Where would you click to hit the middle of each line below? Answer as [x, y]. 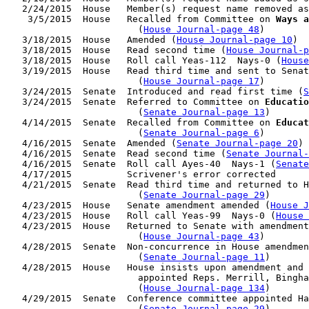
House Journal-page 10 [235, 40]
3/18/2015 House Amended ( [91, 40]
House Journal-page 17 [201, 81]
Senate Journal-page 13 [204, 112]
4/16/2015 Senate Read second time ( [116, 153]
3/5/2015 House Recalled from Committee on [141, 19]
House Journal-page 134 [204, 288]
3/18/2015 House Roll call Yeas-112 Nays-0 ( [143, 60]
